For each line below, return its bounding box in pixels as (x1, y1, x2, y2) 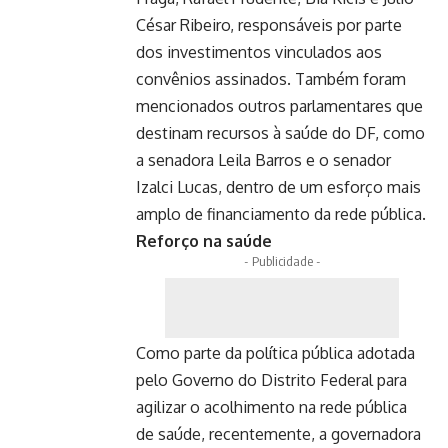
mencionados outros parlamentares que (136, 96, 423, 116)
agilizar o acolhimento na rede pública (136, 397, 407, 417)
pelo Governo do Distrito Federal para (136, 370, 407, 390)
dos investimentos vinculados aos (136, 42, 382, 62)
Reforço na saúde (136, 231, 272, 251)
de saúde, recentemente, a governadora (136, 424, 421, 444)
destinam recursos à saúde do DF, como (136, 123, 425, 143)
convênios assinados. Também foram (136, 69, 406, 89)
